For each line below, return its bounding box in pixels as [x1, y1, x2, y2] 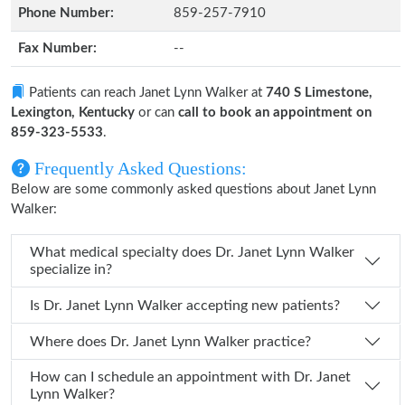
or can [135, 106, 178, 119]
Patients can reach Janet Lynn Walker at [25, 86, 266, 99]
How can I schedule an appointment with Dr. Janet [30, 370, 294, 384]
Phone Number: [18, 6, 114, 20]
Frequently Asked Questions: [30, 158, 247, 178]
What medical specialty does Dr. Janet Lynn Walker [30, 245, 215, 259]
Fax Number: [18, 42, 97, 55]
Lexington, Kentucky [11, 106, 135, 119]
